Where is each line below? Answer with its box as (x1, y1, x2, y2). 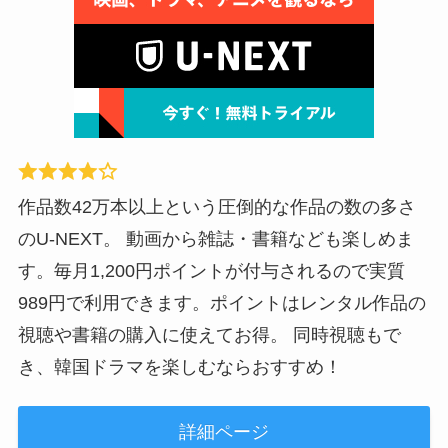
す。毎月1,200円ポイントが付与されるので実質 (17, 261, 405, 282)
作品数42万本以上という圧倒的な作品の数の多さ (17, 197, 416, 218)
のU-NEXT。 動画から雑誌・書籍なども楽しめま (17, 229, 414, 250)
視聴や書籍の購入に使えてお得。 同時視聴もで (17, 325, 401, 346)
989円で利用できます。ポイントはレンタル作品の (17, 293, 426, 314)
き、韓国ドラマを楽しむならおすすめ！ (17, 357, 342, 378)
